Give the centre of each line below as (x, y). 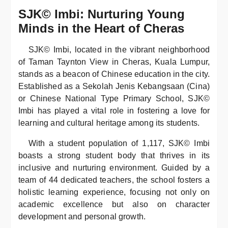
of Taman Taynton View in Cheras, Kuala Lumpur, (114, 62)
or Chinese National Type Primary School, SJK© (114, 98)
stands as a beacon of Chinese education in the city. (114, 74)
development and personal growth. (82, 216)
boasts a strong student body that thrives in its (114, 155)
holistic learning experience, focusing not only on (114, 192)
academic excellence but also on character (114, 204)
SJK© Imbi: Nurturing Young (102, 14)
